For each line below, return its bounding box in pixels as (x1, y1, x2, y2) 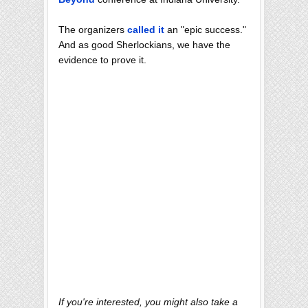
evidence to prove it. (58, 54, 146, 65)
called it (127, 23, 164, 35)
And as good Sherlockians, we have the (58, 38, 230, 50)
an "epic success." (164, 23, 246, 35)
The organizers (58, 23, 127, 35)
